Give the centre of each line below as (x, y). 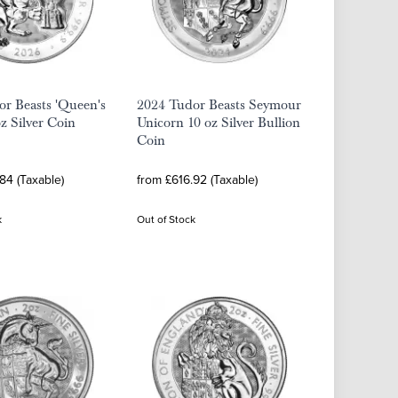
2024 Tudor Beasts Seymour (219, 105)
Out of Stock (166, 219)
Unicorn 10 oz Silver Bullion (219, 123)
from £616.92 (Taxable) (197, 179)
